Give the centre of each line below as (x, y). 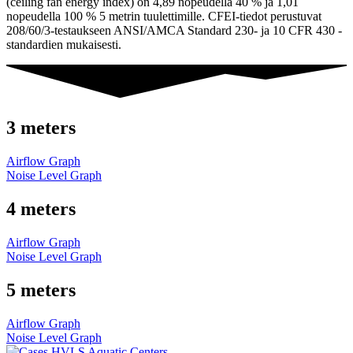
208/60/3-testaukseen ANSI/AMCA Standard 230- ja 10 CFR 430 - (174, 31)
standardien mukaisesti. (64, 45)
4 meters (41, 208)
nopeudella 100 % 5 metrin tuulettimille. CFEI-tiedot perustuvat (164, 17)
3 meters (41, 128)
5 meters (41, 290)
